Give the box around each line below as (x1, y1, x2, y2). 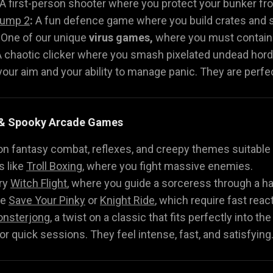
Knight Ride (100, 193, 155, 207)
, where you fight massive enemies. (82, 159, 253, 172)
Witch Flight (10, 176, 67, 190)
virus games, (89, 30, 153, 44)
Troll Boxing (26, 159, 82, 172)
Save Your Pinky (9, 193, 85, 207)
